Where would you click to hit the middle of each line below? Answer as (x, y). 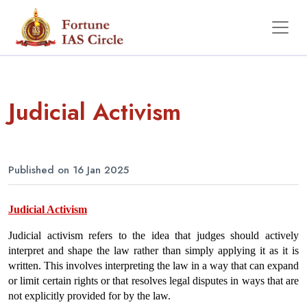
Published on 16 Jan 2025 (69, 170)
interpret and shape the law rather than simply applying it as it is (153, 250)
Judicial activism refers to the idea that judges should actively (153, 235)
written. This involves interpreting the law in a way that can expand (153, 266)
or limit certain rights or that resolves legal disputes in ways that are (153, 281)
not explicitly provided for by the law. (91, 296)
